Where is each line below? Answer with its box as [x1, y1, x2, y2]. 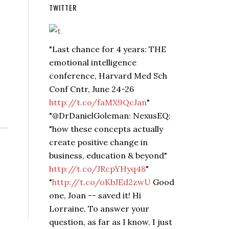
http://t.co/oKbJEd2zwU [52, 176, 151, 187]
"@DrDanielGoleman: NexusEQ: [49, 110, 171, 121]
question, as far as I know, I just [49, 216, 172, 227]
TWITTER [49, 2, 77, 13]
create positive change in [49, 136, 148, 147]
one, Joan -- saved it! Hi [49, 190, 141, 200]
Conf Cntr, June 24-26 [49, 83, 134, 94]
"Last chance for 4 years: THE [49, 43, 166, 54]
